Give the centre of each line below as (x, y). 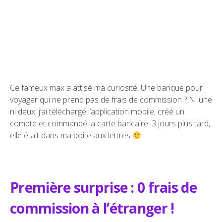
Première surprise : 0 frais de (103, 188)
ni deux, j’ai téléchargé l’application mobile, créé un (97, 112)
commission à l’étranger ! (92, 208)
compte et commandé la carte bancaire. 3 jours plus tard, (110, 124)
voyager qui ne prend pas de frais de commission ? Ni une (111, 100)
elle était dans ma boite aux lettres (71, 136)
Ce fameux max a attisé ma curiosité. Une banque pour (106, 88)
